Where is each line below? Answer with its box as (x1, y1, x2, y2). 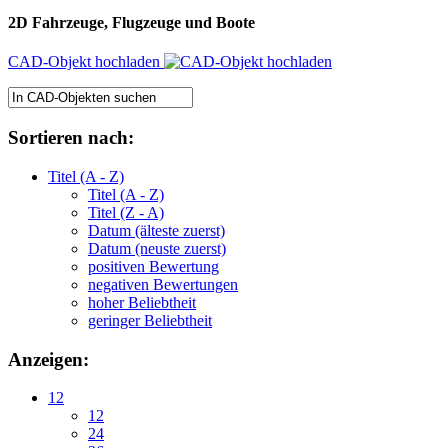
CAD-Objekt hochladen (8, 53, 164, 71)
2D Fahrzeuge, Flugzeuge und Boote (8, 14, 255, 32)
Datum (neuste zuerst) (88, 239, 226, 257)
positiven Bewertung (88, 257, 219, 275)
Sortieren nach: (8, 127, 134, 149)
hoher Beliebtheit (88, 293, 196, 311)
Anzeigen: (8, 348, 89, 370)
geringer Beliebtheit (88, 311, 212, 329)
